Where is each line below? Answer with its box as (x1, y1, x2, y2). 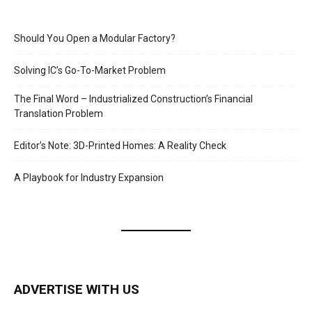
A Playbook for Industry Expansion (14, 172, 164, 184)
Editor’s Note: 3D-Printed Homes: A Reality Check (14, 140, 226, 152)
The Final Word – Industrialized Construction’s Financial (14, 93, 253, 105)
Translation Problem (14, 108, 103, 120)
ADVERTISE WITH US (14, 281, 139, 298)
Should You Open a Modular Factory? (14, 33, 175, 45)
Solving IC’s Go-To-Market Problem (14, 65, 166, 77)
